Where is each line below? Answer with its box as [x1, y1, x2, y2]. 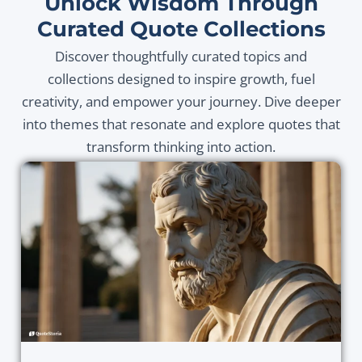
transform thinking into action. [86, 137, 276, 156]
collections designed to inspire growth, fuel [47, 69, 315, 88]
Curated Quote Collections [36, 16, 326, 41]
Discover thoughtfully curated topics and [55, 47, 307, 65]
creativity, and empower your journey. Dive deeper [21, 92, 341, 111]
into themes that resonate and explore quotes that [22, 115, 340, 133]
